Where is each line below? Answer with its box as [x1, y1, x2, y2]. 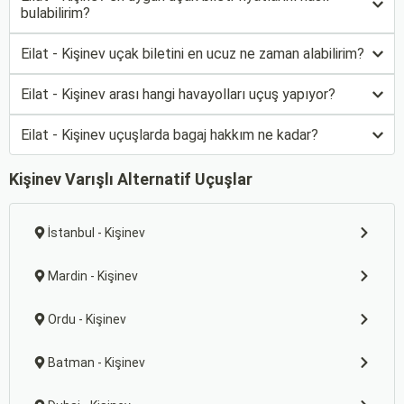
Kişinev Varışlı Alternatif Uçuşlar [9, 170, 252, 188]
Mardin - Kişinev [48, 269, 138, 283]
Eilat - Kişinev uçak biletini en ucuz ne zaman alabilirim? [21, 45, 364, 62]
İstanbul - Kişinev [48, 225, 145, 240]
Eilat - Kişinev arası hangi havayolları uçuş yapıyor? [21, 86, 335, 103]
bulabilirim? [21, 5, 90, 22]
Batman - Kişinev [48, 355, 145, 370]
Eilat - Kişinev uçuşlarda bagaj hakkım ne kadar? [21, 126, 318, 143]
